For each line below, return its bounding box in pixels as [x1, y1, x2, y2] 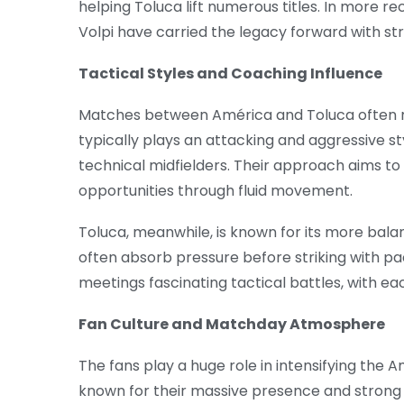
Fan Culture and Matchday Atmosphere [78, 314, 385, 335]
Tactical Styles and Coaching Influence [78, 63, 382, 85]
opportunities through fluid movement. [78, 180, 353, 202]
